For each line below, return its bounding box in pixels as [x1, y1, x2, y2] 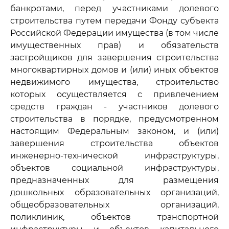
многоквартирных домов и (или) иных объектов [10, 65, 219, 75]
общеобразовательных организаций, [10, 200, 219, 210]
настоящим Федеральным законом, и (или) [10, 126, 219, 136]
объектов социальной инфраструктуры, [10, 163, 219, 173]
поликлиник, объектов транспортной [10, 212, 219, 222]
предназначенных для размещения [10, 175, 219, 185]
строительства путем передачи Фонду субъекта [10, 16, 219, 26]
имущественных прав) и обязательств [10, 40, 219, 50]
